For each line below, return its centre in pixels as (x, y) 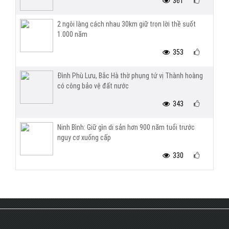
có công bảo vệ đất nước (93, 86)
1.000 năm (72, 34)
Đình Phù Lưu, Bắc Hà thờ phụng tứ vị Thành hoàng (130, 76)
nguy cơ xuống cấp (84, 138)
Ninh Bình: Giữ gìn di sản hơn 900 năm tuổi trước (126, 127)
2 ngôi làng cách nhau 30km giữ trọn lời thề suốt (127, 24)
